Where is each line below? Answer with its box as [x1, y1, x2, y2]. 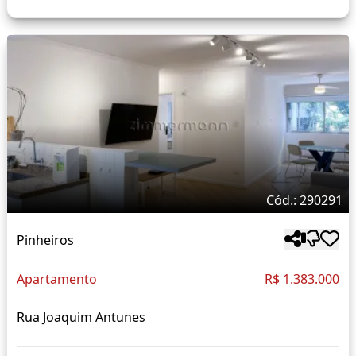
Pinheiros [17, 230, 74, 249]
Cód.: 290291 [266, 192, 342, 210]
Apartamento [17, 270, 97, 288]
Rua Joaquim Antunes [17, 308, 145, 327]
